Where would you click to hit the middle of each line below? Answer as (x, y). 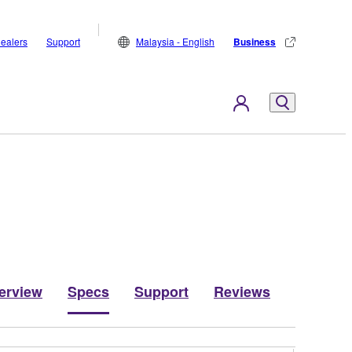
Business (255, 42)
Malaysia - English (175, 41)
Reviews (242, 291)
